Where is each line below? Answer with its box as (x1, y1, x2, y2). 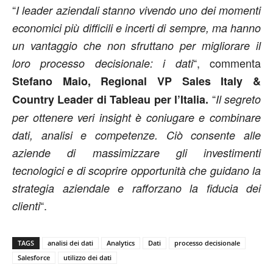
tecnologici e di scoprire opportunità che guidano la (12, 162, 261, 178)
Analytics (107, 238, 135, 247)
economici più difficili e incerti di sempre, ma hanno (12, 19, 261, 35)
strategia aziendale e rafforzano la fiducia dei (12, 180, 261, 196)
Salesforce (18, 252, 50, 262)
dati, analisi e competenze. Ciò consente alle (12, 127, 261, 143)
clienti (12, 197, 40, 213)
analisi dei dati (48, 238, 93, 247)
